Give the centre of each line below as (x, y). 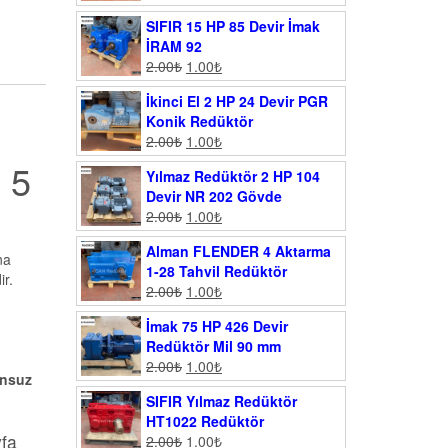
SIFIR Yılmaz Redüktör (221, 401)
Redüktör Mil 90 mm (213, 346)
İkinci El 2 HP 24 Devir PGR (237, 101)
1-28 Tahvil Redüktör (216, 271)
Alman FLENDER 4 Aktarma (238, 251)
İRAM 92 (174, 46)
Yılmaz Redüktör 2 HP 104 (233, 176)
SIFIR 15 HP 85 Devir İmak (233, 26)
